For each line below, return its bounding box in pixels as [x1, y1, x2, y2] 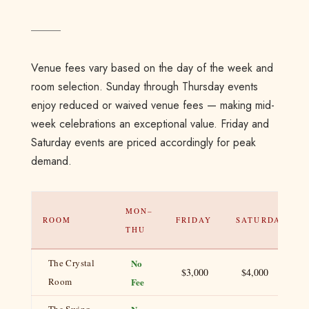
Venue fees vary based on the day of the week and [30, 60, 273, 77]
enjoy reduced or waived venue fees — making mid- [30, 97, 275, 114]
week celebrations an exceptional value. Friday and [30, 116, 269, 132]
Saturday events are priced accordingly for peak [30, 134, 256, 151]
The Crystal [48, 257, 95, 270]
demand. [30, 153, 72, 170]
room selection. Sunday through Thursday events [30, 79, 258, 95]
